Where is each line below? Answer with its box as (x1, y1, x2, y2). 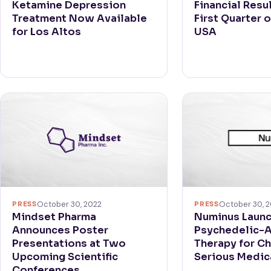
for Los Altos (12, 25, 82, 38)
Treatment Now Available (12, 11, 148, 25)
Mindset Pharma (12, 210, 97, 223)
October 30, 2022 (36, 198, 102, 209)
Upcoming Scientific (12, 250, 119, 263)
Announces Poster (12, 223, 109, 237)
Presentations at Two (12, 237, 126, 250)
